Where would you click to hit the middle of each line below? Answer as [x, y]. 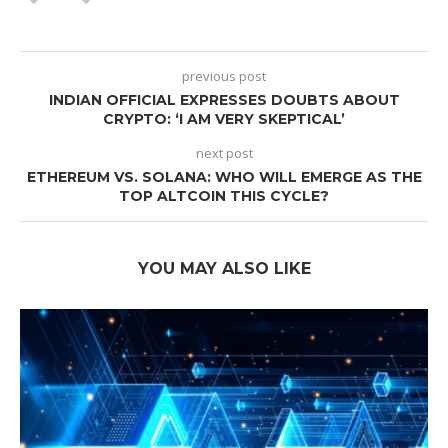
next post [224, 153]
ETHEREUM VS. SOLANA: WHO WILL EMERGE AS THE [224, 177]
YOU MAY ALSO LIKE [224, 269]
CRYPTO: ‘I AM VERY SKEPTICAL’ [224, 119]
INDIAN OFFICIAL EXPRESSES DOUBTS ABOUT [224, 100]
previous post [224, 76]
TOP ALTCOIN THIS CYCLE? [224, 196]
